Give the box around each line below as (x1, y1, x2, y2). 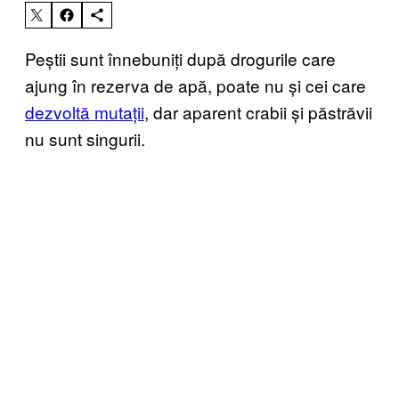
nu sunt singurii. (25, 126, 145, 151)
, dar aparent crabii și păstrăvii (144, 99, 372, 124)
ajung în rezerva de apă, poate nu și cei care (25, 72, 366, 97)
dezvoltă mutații (25, 99, 144, 124)
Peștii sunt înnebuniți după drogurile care (25, 45, 336, 70)
